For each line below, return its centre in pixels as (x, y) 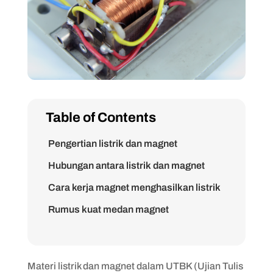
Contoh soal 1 (79, 253)
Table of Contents (101, 117)
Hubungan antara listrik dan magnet (126, 165)
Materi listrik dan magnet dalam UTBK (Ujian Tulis (135, 266)
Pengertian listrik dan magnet (112, 143)
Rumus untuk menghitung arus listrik (129, 231)
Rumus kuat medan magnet (108, 209)
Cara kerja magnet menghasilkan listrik (134, 187)
